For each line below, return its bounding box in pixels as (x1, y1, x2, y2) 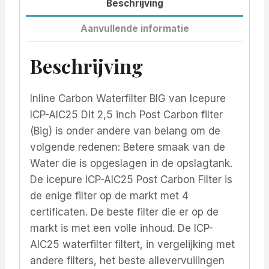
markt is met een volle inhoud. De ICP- (30, 222, 213, 234)
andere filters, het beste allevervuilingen (30, 254, 225, 267)
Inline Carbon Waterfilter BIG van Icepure (30, 92, 226, 104)
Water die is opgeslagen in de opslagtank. (30, 157, 232, 169)
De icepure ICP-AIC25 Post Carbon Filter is (30, 173, 232, 186)
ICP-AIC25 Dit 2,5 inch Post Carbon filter (30, 108, 223, 121)
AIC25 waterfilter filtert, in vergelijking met (30, 238, 235, 250)
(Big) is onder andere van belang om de (30, 124, 220, 137)
